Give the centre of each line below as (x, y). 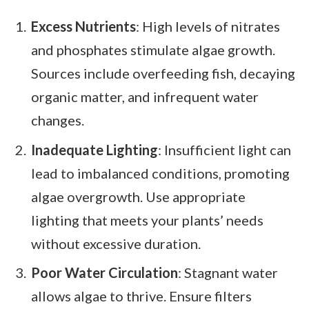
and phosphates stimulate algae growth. (153, 49)
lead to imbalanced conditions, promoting (160, 173)
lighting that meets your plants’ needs (147, 220)
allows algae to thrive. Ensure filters (141, 296)
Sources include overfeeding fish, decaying (163, 73)
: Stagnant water (228, 273)
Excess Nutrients (83, 26)
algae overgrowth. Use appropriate (138, 196)
